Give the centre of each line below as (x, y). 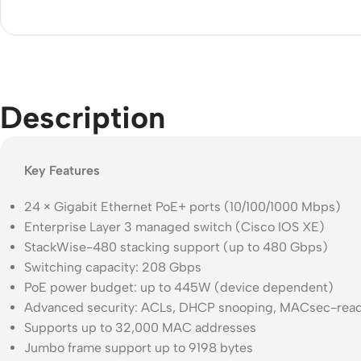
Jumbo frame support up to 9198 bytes (139, 347)
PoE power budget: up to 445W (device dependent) (179, 287)
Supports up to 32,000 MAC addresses (140, 327)
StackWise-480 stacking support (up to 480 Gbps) (176, 247)
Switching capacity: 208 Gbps (113, 267)
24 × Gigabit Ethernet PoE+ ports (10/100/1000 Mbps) (183, 206)
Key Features (62, 170)
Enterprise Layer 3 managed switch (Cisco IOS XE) (174, 226)
